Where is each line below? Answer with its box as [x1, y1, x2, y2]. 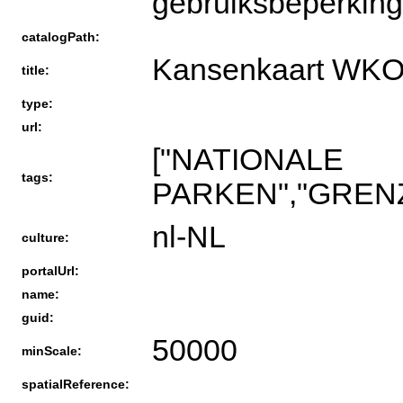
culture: [22, 229, 69, 245]
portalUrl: [22, 263, 79, 278]
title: [22, 62, 49, 77]
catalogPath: [22, 29, 100, 44]
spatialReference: [22, 376, 130, 391]
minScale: [22, 343, 82, 358]
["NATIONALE [152, 142, 344, 176]
